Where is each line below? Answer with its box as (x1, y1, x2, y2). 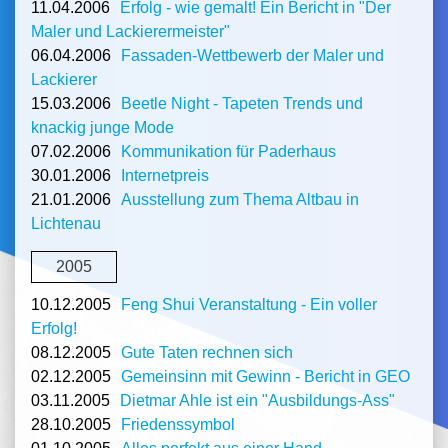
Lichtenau (31, 214, 101, 232)
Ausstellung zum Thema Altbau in (121, 190, 359, 208)
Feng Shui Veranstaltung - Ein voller (121, 296, 377, 314)
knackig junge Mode (31, 118, 174, 136)
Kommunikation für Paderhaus (121, 142, 336, 160)
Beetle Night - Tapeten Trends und (121, 94, 363, 112)
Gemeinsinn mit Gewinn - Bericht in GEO (121, 368, 410, 386)
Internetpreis (121, 166, 209, 184)
